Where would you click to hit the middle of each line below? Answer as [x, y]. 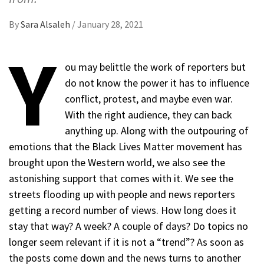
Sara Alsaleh [46, 24]
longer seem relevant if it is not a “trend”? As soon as [126, 242]
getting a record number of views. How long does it [123, 210]
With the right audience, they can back [149, 114]
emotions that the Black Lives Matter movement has [126, 146]
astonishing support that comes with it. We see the [121, 178]
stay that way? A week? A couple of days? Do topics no [128, 226]
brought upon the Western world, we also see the [117, 162]
